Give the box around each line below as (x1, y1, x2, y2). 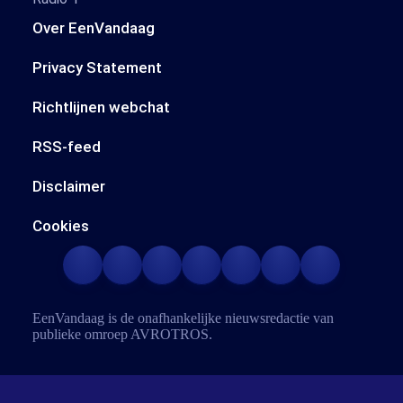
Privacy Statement (32, 58, 162, 76)
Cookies (32, 217, 89, 235)
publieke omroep (32, 327, 130, 342)
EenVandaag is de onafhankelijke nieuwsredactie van (32, 310, 334, 326)
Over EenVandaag (32, 19, 155, 37)
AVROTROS (130, 327, 209, 342)
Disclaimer (32, 177, 105, 195)
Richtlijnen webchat (32, 98, 170, 116)
